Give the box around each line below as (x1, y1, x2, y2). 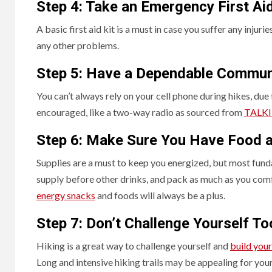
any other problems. (36, 39, 121, 51)
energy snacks (36, 189, 95, 201)
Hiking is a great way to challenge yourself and (36, 239, 230, 251)
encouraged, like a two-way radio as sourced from (36, 106, 242, 118)
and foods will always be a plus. (95, 189, 227, 201)
